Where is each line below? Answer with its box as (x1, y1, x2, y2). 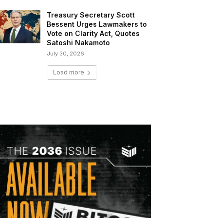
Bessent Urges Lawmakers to (47, 20, 147, 29)
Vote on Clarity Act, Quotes (47, 29, 140, 38)
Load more (53, 69, 84, 76)
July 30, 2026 (47, 50, 85, 57)
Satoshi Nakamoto (47, 38, 110, 47)
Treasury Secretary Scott (47, 11, 135, 19)
